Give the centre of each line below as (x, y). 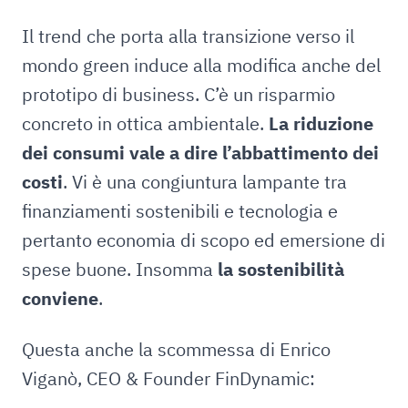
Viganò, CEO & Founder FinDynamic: (171, 378)
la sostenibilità (281, 269)
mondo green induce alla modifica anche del (201, 65)
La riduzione (321, 123)
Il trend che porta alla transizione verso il (188, 36)
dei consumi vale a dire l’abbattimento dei (200, 153)
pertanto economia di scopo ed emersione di (204, 240)
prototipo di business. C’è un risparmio (178, 94)
